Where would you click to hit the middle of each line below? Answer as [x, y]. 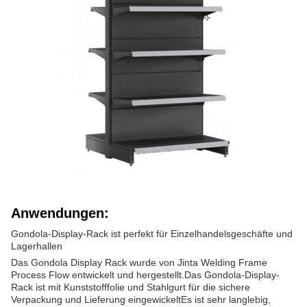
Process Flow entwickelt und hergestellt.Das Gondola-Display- [145, 275]
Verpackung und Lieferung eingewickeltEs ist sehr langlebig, [141, 299]
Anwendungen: [60, 213]
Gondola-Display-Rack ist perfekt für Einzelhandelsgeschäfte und [152, 234]
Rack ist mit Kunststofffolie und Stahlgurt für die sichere [131, 287]
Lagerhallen [37, 246]
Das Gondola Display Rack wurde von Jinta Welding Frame [139, 262]
